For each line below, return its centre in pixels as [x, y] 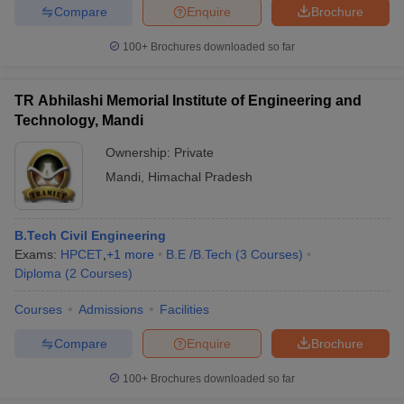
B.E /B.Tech [199, 254]
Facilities [184, 309]
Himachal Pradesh [200, 177]
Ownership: [140, 152]
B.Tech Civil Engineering [90, 235]
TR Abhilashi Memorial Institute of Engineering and [188, 101]
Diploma [38, 273]
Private [194, 152]
